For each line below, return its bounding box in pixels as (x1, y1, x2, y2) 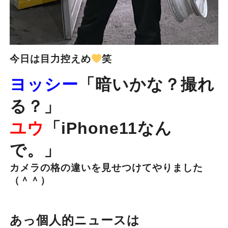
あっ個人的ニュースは (9, 213, 140, 227)
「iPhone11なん (44, 119, 172, 137)
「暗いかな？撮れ (78, 75, 215, 94)
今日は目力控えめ (9, 53, 91, 64)
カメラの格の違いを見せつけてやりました (9, 162, 203, 173)
